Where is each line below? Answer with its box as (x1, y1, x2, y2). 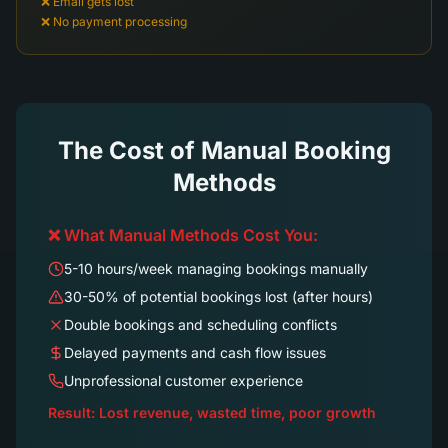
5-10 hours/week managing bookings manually (64, 260, 368, 277)
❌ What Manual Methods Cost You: (48, 225, 318, 245)
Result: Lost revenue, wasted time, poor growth (48, 404, 376, 421)
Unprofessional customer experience (64, 372, 303, 389)
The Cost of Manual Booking (57, 136, 391, 165)
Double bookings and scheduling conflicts (64, 316, 337, 333)
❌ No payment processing (41, 14, 187, 29)
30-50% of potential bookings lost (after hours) (64, 288, 373, 305)
